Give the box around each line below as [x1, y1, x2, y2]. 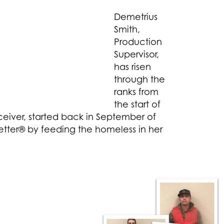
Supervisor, [114, 48, 159, 60]
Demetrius [114, 11, 157, 22]
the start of [114, 98, 160, 110]
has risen [114, 61, 151, 72]
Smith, [114, 23, 140, 35]
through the [114, 73, 165, 85]
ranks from [114, 86, 158, 97]
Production [114, 36, 162, 47]
